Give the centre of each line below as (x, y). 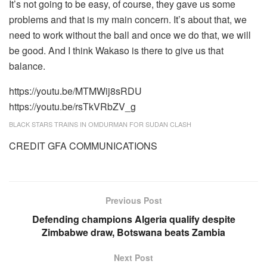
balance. (27, 66)
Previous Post (133, 200)
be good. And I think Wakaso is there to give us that (116, 50)
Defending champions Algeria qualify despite (133, 219)
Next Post (133, 257)
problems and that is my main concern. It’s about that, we (128, 19)
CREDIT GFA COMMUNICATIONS (83, 145)
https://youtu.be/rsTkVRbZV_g (72, 106)
